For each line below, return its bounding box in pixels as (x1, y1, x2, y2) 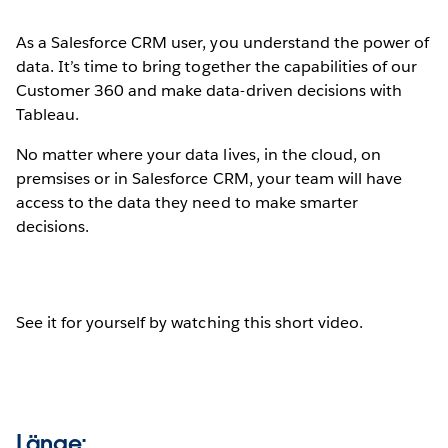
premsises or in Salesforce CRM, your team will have (16, 167, 402, 189)
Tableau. (16, 103, 80, 125)
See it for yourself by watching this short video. (16, 311, 363, 333)
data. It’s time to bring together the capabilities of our (16, 55, 418, 77)
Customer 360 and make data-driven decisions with (16, 79, 402, 101)
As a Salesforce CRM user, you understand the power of (16, 31, 430, 53)
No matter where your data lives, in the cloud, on (16, 143, 381, 165)
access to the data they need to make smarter (16, 191, 358, 213)
